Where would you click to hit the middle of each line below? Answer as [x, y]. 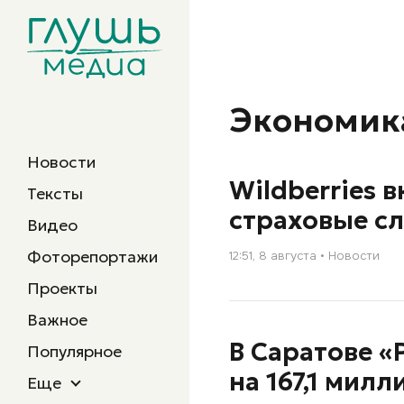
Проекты [62, 288]
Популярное [74, 351]
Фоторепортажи [92, 257]
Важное [57, 320]
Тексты [55, 193]
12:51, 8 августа [273, 256]
